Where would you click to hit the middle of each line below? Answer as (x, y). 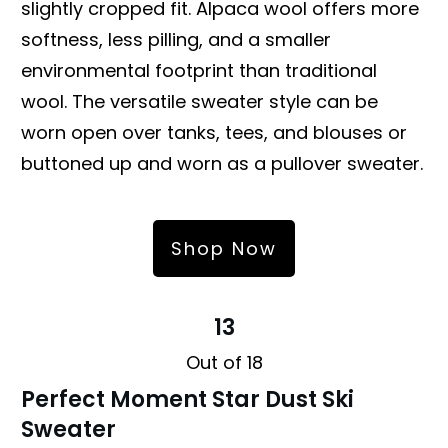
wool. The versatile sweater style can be (199, 101)
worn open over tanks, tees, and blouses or (214, 132)
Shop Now (224, 248)
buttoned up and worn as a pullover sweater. (222, 163)
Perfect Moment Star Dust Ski (187, 399)
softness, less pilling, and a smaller (176, 39)
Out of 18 (224, 362)
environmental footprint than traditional (199, 70)
